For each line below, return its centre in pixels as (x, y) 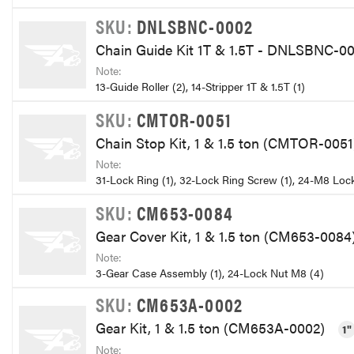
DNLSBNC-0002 (195, 26)
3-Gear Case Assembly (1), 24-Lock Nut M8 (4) (210, 273)
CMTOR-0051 (184, 119)
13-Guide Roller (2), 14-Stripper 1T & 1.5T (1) (200, 87)
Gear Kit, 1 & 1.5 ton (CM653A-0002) (212, 328)
